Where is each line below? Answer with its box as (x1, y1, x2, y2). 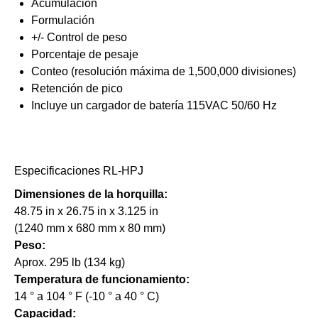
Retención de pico (31, 82, 123, 95)
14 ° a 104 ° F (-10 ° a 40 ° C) (14, 290, 159, 303)
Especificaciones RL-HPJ (14, 165, 143, 177)
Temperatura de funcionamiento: (14, 273, 190, 286)
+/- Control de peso (31, 31, 127, 44)
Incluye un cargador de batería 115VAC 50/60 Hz (31, 99, 277, 112)
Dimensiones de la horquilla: (14, 188, 168, 201)
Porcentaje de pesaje (31, 48, 138, 61)
